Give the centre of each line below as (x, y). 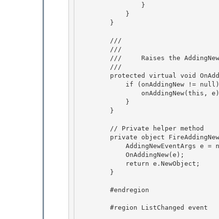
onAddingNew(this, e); (110, 93)
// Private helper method (94, 128)
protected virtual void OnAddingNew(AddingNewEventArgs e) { (94, 75)
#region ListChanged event (94, 207)
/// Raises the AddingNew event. (94, 58)
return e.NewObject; (102, 163)
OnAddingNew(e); (102, 154)
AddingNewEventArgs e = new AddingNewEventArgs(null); (102, 146)
